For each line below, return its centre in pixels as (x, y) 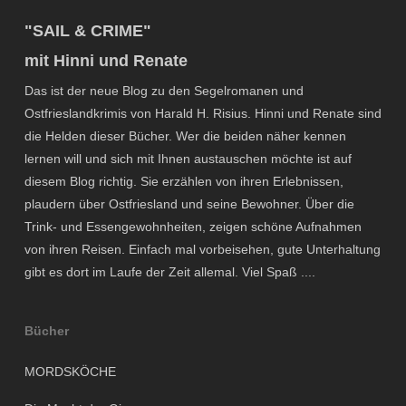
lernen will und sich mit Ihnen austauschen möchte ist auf (188, 159)
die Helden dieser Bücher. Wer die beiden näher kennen (185, 136)
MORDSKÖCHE (70, 372)
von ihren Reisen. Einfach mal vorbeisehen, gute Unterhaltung (202, 249)
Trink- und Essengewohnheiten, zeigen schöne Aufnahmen (193, 227)
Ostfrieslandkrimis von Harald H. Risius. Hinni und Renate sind (203, 113)
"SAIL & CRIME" (87, 31)
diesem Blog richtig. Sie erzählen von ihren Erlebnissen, (184, 181)
